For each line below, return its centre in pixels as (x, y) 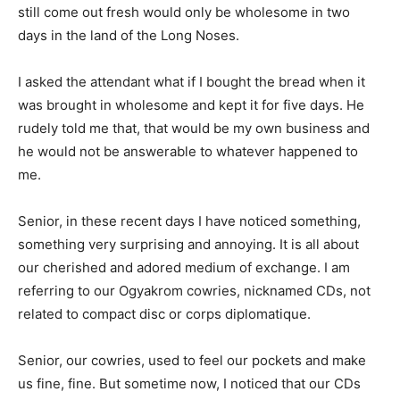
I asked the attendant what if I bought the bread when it (192, 82)
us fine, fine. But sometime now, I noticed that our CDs (189, 383)
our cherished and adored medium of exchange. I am (184, 267)
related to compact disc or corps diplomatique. (164, 314)
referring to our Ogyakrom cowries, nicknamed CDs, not (194, 291)
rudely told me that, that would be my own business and (194, 128)
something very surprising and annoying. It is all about (188, 244)
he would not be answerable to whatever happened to (188, 151)
